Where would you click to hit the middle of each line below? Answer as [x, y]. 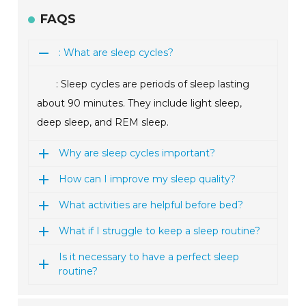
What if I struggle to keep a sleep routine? [160, 231]
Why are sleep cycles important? [137, 153]
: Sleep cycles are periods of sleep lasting [153, 84]
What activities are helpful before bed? [151, 205]
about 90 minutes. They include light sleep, [140, 103]
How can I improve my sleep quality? [148, 179]
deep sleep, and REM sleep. [103, 123]
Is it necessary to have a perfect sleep [149, 257]
